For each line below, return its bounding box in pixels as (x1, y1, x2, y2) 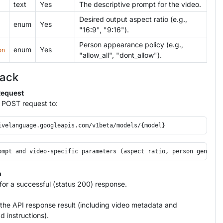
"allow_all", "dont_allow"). (79, 50, 162, 59)
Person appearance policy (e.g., (79, 40, 183, 49)
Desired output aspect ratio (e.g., (79, 14, 187, 23)
